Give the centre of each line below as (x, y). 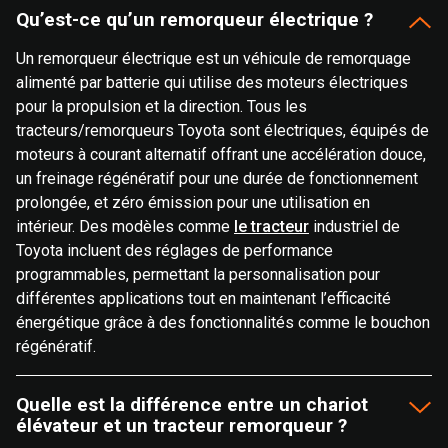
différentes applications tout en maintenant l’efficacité (203, 299)
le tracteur (271, 227)
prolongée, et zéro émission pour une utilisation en (193, 203)
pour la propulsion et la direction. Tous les (161, 107)
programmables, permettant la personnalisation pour (198, 275)
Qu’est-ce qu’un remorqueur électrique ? (194, 19)
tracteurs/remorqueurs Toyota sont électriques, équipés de (222, 131)
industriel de (354, 227)
